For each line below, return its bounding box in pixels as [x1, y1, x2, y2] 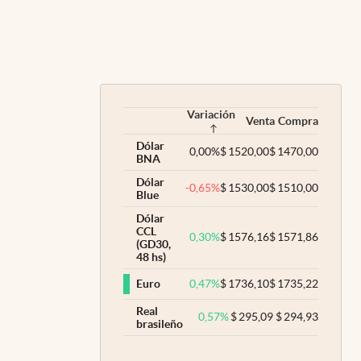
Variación [187, 107, 235, 121]
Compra [278, 114, 318, 127]
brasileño [136, 317, 183, 330]
